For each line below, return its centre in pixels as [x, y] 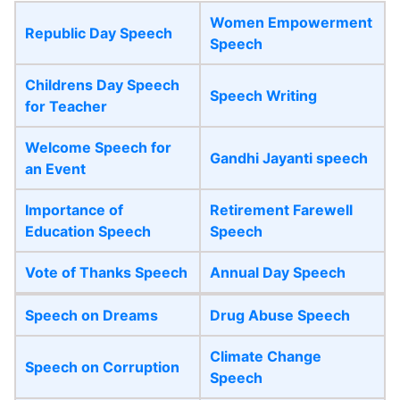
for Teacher [66, 106]
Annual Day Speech [278, 272]
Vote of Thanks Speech [106, 272]
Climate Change [266, 356]
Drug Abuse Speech [280, 315]
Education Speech [88, 231]
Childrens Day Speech [102, 84]
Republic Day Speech [99, 33]
